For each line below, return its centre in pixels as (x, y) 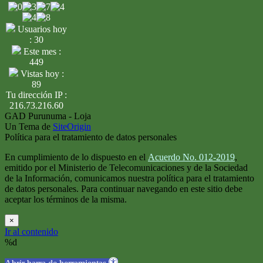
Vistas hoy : (41, 73)
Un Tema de (29, 126)
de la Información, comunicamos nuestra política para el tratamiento (129, 178)
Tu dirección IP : (36, 95)
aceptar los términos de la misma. (66, 199)
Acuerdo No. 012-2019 (191, 157)
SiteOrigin (72, 126)
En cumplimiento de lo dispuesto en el (76, 157)
